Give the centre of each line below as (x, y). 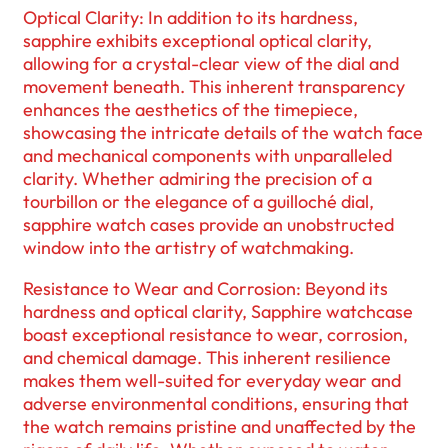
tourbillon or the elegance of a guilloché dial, (198, 202)
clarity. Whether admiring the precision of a (197, 179)
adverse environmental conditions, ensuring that (216, 404)
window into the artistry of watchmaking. (188, 248)
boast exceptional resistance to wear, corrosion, (215, 335)
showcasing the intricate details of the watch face (223, 133)
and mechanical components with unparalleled (207, 156)
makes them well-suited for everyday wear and (212, 381)
